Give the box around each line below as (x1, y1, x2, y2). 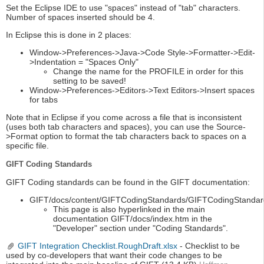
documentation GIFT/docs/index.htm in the (53, 214, 212, 224)
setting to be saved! (53, 76, 126, 86)
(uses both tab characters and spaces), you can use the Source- (6, 122, 246, 132)
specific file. (6, 141, 49, 151)
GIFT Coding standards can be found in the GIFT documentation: (6, 177, 250, 187)
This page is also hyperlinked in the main (53, 204, 205, 214)
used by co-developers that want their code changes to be (6, 250, 222, 260)
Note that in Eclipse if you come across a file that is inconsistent (6, 113, 242, 123)
